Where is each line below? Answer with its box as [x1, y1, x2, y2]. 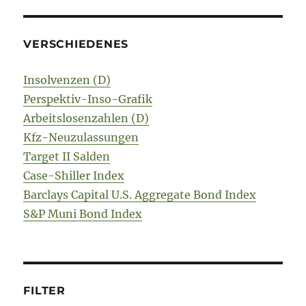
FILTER [23, 284, 66, 298]
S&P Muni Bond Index [23, 207, 143, 221]
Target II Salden [23, 150, 111, 164]
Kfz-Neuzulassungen [23, 130, 139, 145]
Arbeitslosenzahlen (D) [23, 111, 150, 126]
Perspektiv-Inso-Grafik [23, 92, 153, 107]
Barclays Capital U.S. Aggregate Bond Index [23, 188, 257, 202]
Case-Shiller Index [23, 169, 125, 183]
